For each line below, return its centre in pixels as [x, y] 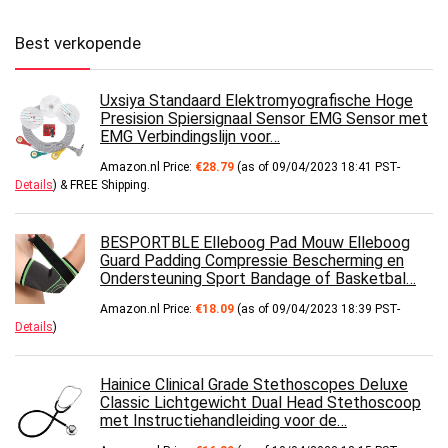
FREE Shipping [108, 185]
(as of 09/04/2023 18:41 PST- [317, 167]
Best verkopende [78, 43]
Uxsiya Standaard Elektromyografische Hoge [256, 101]
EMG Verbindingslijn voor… [190, 137]
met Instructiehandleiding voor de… [223, 421]
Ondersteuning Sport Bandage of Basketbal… [258, 279]
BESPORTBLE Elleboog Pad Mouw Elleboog [255, 243]
